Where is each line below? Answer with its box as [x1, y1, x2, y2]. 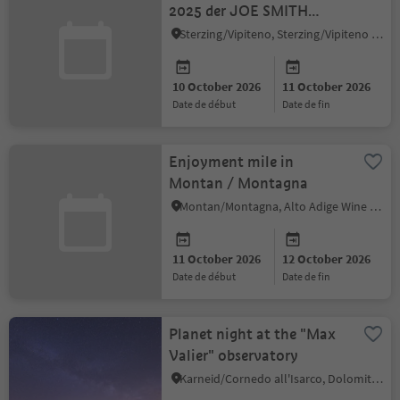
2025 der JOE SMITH [169, 2, 309, 21]
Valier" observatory [169, 346, 299, 365]
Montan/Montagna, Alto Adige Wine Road [370, 198, 382, 214]
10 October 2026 [172, 79, 262, 95]
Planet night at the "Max [169, 325, 337, 344]
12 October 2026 [281, 251, 371, 267]
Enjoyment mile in [169, 153, 295, 171]
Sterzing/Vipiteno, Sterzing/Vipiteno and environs [371, 26, 384, 42]
